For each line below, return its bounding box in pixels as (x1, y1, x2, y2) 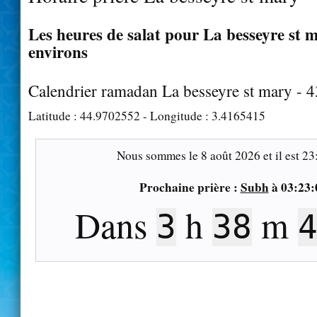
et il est (260, 146, 302, 163)
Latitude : (28, 107, 80, 124)
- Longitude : (140, 107, 212, 124)
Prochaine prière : (139, 178, 241, 196)
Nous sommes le (116, 146, 201, 163)
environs (28, 39, 88, 64)
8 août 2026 (200, 146, 260, 163)
